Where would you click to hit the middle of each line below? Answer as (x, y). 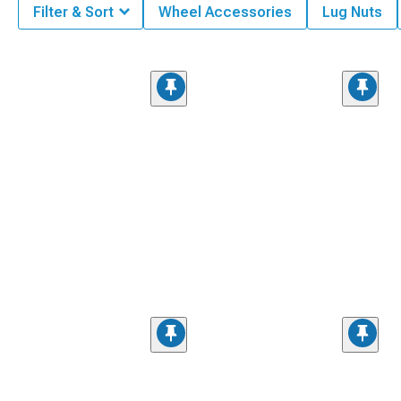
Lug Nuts (352, 12)
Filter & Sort (73, 12)
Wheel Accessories (225, 12)
